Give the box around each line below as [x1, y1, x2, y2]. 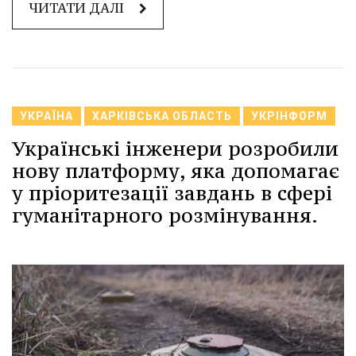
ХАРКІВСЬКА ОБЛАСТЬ [92, 109, 232, 122]
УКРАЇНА [20, 109, 73, 122]
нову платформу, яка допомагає [12, 157, 339, 184]
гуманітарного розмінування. [12, 202, 318, 228]
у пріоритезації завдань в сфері [12, 180, 332, 206]
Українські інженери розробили [12, 135, 339, 161]
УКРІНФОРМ [251, 109, 327, 122]
